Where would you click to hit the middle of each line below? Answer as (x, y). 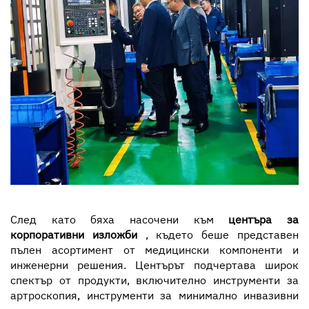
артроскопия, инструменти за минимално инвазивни (154, 296)
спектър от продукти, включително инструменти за (154, 280)
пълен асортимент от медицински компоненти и (154, 250)
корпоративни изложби (78, 235)
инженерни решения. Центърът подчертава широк (154, 265)
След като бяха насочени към (120, 220)
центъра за (264, 220)
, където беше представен (222, 235)
